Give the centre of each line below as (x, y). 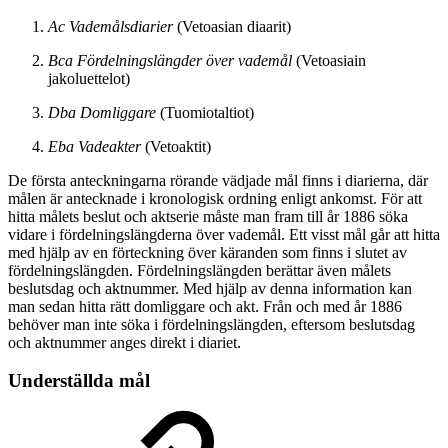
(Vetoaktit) (176, 146)
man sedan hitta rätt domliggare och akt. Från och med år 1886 (205, 306)
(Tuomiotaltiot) (205, 112)
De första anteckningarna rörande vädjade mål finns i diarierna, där (218, 180)
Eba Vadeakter (94, 146)
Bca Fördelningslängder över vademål (170, 60)
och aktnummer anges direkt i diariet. (124, 342)
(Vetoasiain (329, 60)
